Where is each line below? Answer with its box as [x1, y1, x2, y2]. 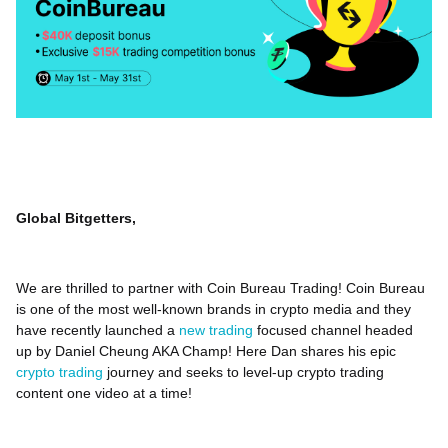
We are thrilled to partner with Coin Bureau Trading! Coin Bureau [16, 280, 425, 297]
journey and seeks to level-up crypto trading [103, 364, 384, 381]
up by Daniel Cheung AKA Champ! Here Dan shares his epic [16, 343, 396, 360]
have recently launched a [16, 322, 179, 339]
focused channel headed [253, 322, 413, 339]
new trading [179, 322, 253, 339]
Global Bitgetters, [16, 210, 136, 227]
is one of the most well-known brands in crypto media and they [16, 301, 411, 318]
